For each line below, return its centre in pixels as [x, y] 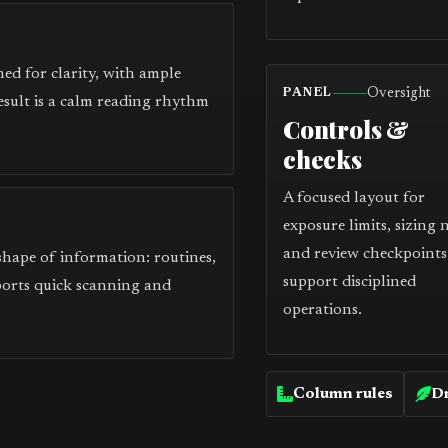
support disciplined [350, 282]
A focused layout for [354, 198]
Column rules [343, 394]
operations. [323, 310]
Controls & [346, 129]
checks [322, 159]
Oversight [398, 93]
